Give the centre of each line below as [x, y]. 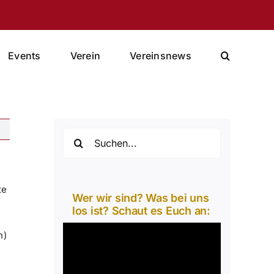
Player [77, 245]
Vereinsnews [161, 56]
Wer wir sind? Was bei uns [141, 198]
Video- [78, 230]
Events [24, 56]
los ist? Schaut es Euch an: [141, 211]
